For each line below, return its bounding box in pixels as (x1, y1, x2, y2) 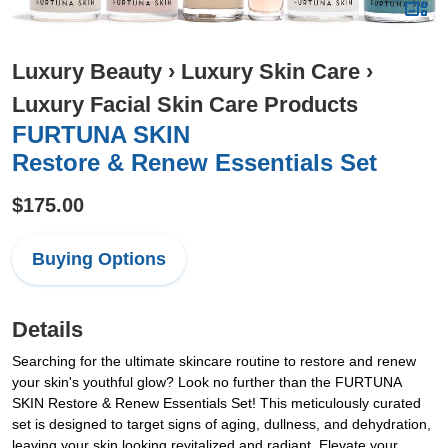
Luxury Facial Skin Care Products (12, 92, 358, 117)
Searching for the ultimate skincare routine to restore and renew (12, 353, 416, 369)
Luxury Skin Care (181, 59, 360, 84)
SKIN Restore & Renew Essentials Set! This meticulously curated (12, 395, 421, 411)
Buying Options (32, 249, 166, 269)
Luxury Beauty (12, 59, 162, 84)
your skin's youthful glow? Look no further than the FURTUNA (12, 374, 401, 390)
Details (12, 317, 83, 342)
